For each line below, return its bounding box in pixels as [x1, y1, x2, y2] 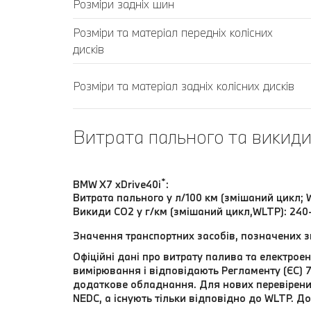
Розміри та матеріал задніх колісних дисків [73, 78, 294, 93]
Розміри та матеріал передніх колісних [73, 24, 273, 40]
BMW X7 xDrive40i [73, 177, 161, 191]
